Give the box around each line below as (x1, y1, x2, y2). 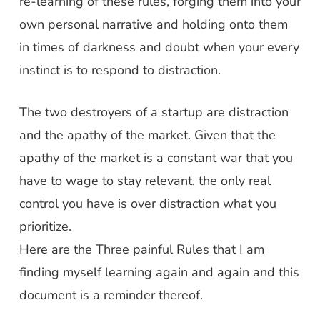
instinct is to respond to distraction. (19, 61, 221, 79)
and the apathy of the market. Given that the (19, 126, 276, 144)
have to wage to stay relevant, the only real (19, 172, 271, 189)
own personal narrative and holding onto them (19, 16, 288, 33)
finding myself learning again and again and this (19, 264, 299, 281)
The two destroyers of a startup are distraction (19, 104, 289, 121)
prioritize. (19, 218, 71, 235)
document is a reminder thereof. (19, 286, 203, 304)
